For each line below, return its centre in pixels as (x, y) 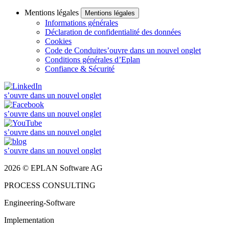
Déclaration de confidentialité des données (113, 32)
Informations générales (82, 23)
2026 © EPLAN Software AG (53, 168)
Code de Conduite (74, 51)
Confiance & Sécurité (80, 69)
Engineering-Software (40, 203)
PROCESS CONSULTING (50, 186)
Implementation (29, 220)
